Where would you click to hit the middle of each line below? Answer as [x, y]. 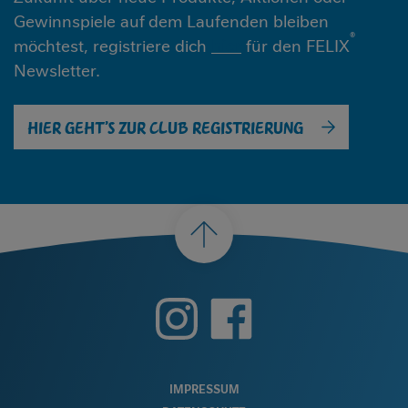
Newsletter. [57, 71]
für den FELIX [296, 46]
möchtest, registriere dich [112, 46]
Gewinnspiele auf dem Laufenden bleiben [171, 22]
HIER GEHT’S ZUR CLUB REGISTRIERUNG [165, 127]
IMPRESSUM [204, 390]
